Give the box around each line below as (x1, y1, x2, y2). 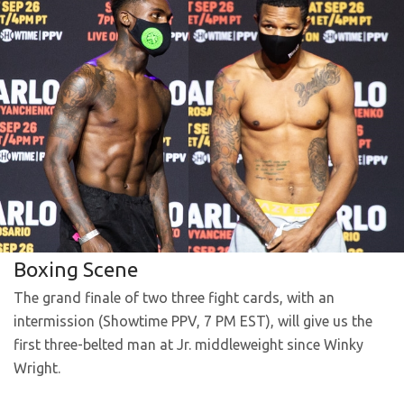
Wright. (14, 360, 60, 376)
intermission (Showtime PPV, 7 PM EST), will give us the (14, 313, 372, 329)
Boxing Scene (14, 258, 138, 280)
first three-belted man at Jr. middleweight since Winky (14, 336, 363, 353)
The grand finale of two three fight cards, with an (14, 289, 335, 306)
